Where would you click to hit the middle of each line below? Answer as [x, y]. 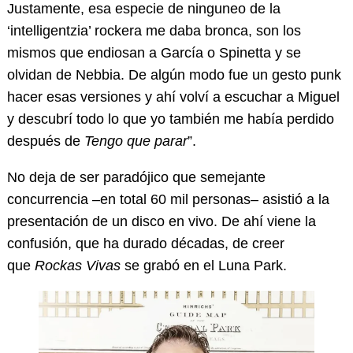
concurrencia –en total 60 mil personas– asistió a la [168, 200]
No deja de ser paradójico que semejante [136, 178]
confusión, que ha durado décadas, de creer [145, 244]
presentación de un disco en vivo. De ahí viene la [161, 222]
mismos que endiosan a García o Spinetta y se [154, 53]
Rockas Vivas [77, 266]
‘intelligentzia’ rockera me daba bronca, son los [154, 31]
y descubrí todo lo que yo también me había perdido [170, 119]
